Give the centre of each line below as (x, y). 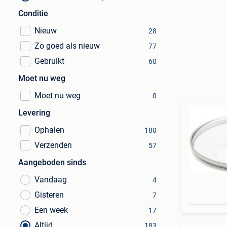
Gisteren (49, 195)
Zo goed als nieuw (67, 46)
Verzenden (53, 145)
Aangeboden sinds (52, 162)
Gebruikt (49, 61)
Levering (34, 113)
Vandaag (51, 180)
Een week (51, 210)
